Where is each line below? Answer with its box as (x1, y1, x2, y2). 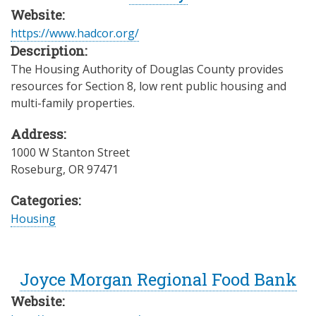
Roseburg (11, 162, 63, 178)
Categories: (11, 192, 80, 209)
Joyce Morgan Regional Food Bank (19, 268, 297, 291)
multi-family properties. (11, 95, 135, 111)
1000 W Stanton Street (11, 145, 130, 161)
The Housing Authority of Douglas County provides (11, 61, 284, 77)
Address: (11, 126, 66, 143)
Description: (11, 42, 87, 59)
